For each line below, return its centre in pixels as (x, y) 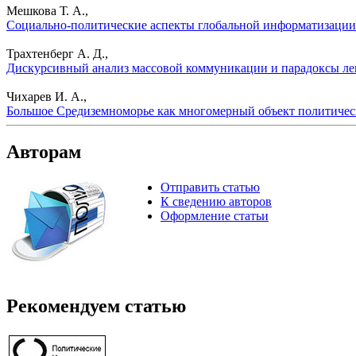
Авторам (44, 152)
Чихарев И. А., (46, 96)
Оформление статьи (215, 216)
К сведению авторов (216, 202)
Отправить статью (210, 188)
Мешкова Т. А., (47, 10)
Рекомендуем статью (96, 306)
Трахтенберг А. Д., (57, 53)
